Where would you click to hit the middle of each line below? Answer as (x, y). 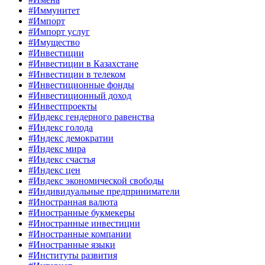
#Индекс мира (57, 149)
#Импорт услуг (59, 32)
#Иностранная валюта (73, 202)
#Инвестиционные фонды (81, 85)
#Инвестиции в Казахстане (83, 64)
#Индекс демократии (71, 138)
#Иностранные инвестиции (84, 224)
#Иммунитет (54, 11)
